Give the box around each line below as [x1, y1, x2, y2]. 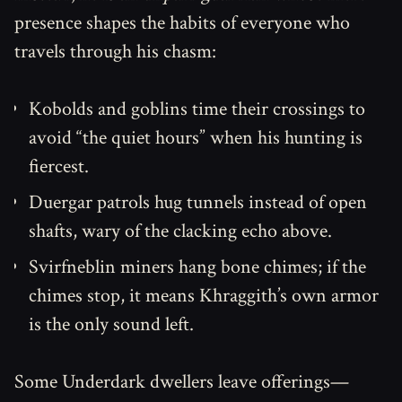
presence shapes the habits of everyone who [14, 10, 350, 36]
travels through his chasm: [14, 39, 216, 65]
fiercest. [29, 153, 89, 179]
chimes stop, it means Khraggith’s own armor [29, 283, 379, 309]
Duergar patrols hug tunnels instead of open [29, 189, 367, 215]
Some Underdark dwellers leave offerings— [14, 369, 349, 395]
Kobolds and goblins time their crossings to [29, 96, 365, 122]
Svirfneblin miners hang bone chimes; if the [29, 254, 366, 280]
